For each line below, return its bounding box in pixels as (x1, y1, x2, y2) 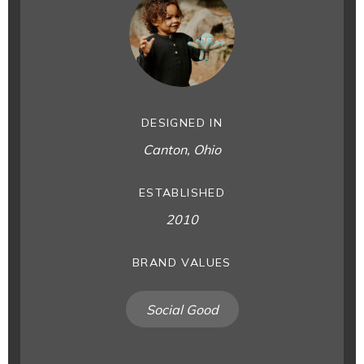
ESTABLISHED (138, 185, 226, 200)
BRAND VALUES (132, 255, 232, 270)
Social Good (145, 301, 219, 318)
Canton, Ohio (143, 141, 221, 158)
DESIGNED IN (141, 115, 223, 130)
